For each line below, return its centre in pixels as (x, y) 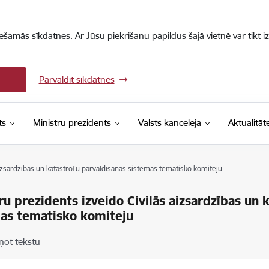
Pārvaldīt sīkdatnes (77, 80)
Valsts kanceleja (169, 123)
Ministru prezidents (72, 123)
